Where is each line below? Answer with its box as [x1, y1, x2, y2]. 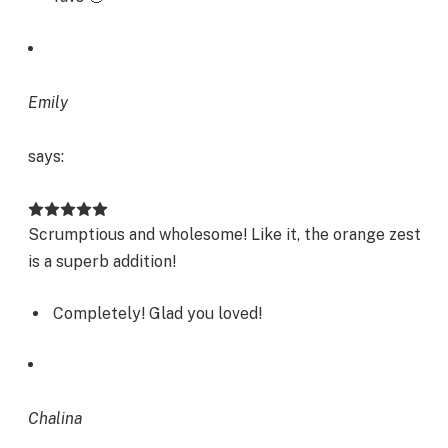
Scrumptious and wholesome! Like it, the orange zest [28, 225, 421, 245]
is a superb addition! [28, 252, 176, 272]
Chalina [28, 409, 82, 429]
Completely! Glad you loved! [53, 303, 262, 323]
